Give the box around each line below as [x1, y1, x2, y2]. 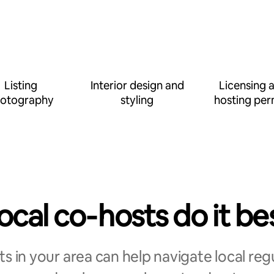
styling [120, 93, 154, 107]
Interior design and [90, 78, 184, 92]
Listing [4, 78, 37, 92]
